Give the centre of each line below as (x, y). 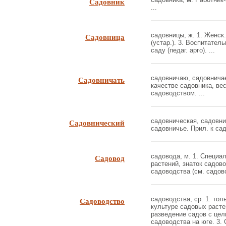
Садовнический (97, 123)
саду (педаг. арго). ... (183, 50)
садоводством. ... (178, 93)
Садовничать (101, 80)
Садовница (105, 37)
